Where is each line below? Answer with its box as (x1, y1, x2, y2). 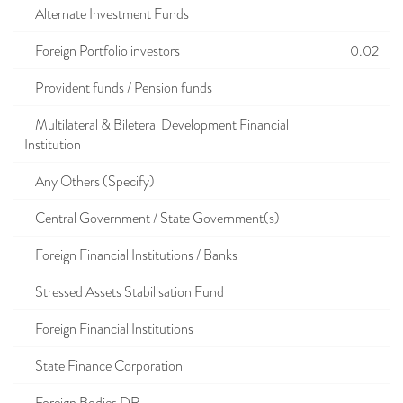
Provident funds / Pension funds (24, 78, 212, 98)
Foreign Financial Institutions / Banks (24, 246, 237, 265)
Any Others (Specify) (24, 172, 155, 192)
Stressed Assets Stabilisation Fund (24, 282, 224, 302)
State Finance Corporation (24, 356, 183, 376)
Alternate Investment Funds (24, 4, 189, 24)
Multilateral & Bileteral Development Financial (24, 115, 289, 135)
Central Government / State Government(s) (24, 209, 280, 228)
